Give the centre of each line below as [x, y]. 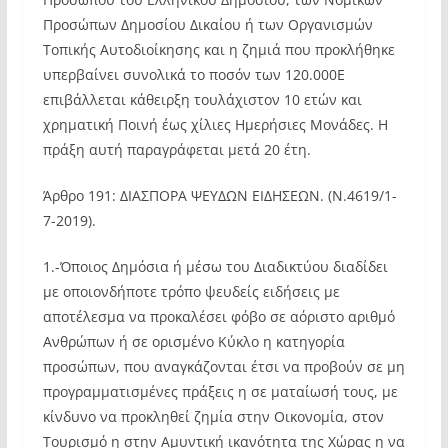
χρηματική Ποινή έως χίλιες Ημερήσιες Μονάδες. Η [215, 124]
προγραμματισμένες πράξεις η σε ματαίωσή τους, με [220, 391]
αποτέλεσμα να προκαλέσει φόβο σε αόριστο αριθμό [218, 316]
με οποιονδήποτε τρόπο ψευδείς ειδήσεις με [191, 291]
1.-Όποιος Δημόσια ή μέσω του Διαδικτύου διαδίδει [215, 266]
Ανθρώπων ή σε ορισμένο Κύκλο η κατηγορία [193, 341]
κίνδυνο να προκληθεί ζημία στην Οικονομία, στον [213, 416]
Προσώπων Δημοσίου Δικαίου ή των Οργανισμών [207, 24]
